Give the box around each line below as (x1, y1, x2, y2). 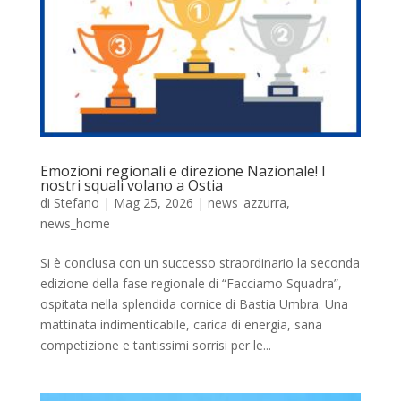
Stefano (53, 193, 99, 211)
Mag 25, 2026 (113, 193, 193, 211)
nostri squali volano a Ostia (39, 175, 223, 195)
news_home (39, 214, 110, 232)
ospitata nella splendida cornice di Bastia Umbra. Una (39, 294, 348, 312)
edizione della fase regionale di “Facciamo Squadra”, (39, 274, 342, 292)
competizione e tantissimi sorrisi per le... (39, 336, 271, 354)
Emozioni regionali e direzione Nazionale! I (39, 160, 326, 181)
